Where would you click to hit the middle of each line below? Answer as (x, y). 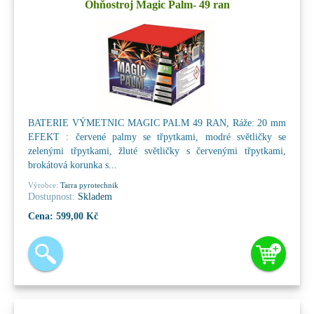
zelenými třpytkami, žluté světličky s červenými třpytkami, (157, 151)
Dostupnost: (52, 196)
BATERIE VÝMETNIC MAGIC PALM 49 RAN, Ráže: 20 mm (157, 123)
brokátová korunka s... (73, 165)
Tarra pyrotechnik (88, 185)
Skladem (94, 196)
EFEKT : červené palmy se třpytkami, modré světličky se (157, 137)
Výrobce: (43, 185)
